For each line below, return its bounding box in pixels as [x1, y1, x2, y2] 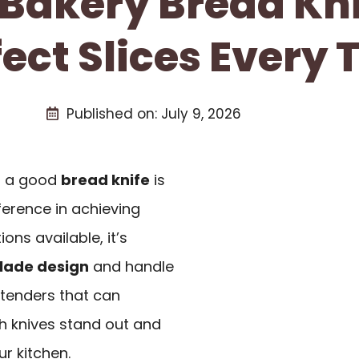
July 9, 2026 [160, 103, 241, 123]
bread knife [61, 169, 150, 190]
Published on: [66, 103, 161, 123]
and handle [89, 256, 174, 276]
